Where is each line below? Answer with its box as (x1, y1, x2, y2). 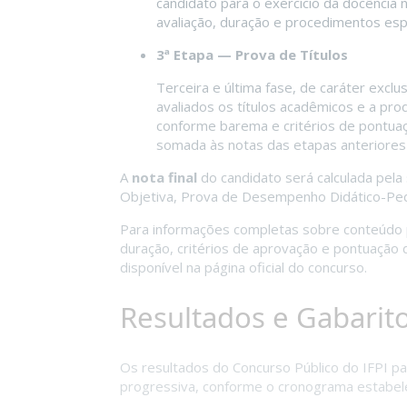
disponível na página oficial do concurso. (120, 258, 367, 277)
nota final (132, 168, 197, 187)
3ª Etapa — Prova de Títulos (156, 45, 348, 65)
